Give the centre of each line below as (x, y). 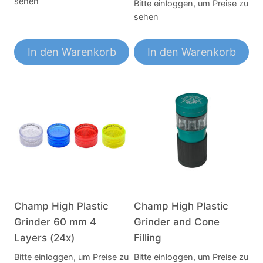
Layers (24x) (44, 237)
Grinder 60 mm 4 (55, 222)
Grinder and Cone (177, 222)
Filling (148, 237)
